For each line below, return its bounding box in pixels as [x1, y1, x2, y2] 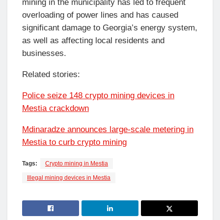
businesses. [22, 48, 66, 58]
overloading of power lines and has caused [22, 10, 178, 20]
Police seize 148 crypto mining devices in [22, 90, 174, 100]
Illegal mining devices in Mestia [27, 174, 110, 181]
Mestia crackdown [22, 103, 89, 113]
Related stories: [22, 69, 80, 79]
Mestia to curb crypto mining [22, 137, 127, 147]
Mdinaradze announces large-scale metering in [22, 124, 193, 134]
